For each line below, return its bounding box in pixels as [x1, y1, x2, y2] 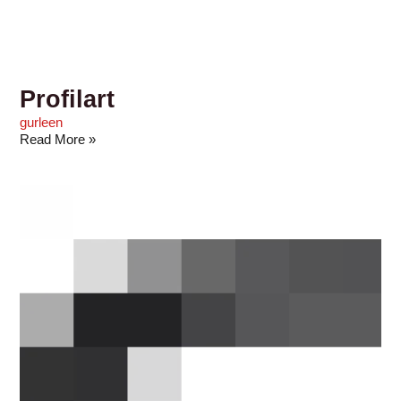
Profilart [20, 84, 115, 113]
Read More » [20, 132, 97, 147]
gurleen [20, 115, 64, 130]
